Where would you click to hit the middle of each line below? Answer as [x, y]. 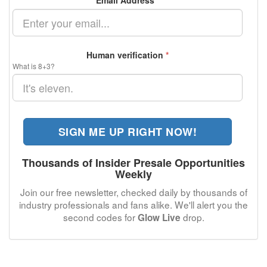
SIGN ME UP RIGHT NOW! [128, 132]
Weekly [133, 174]
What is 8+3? [34, 66]
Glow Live [159, 218]
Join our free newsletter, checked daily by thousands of [133, 192]
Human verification [126, 55]
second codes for [100, 217]
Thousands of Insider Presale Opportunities [133, 163]
